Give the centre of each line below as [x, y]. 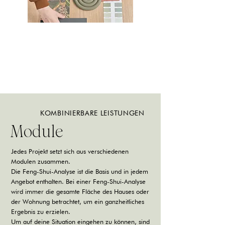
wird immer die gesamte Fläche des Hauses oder [80, 191]
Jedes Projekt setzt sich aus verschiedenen [70, 151]
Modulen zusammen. [41, 161]
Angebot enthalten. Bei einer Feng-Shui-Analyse [78, 181]
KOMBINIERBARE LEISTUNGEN [92, 113]
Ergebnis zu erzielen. [41, 211]
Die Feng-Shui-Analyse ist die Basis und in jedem [80, 171]
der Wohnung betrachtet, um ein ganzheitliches [78, 201]
